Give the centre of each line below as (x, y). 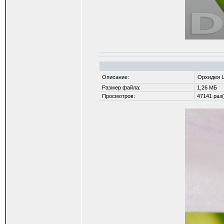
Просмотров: (117, 96)
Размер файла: (120, 87)
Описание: (114, 77)
